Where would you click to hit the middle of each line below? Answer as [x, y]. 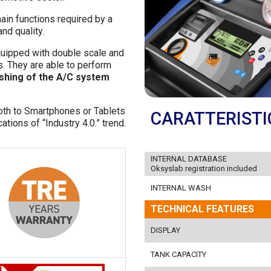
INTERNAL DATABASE [189, 158]
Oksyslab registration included [204, 168]
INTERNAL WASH [181, 188]
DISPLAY [165, 230]
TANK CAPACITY [178, 254]
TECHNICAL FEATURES [202, 209]
